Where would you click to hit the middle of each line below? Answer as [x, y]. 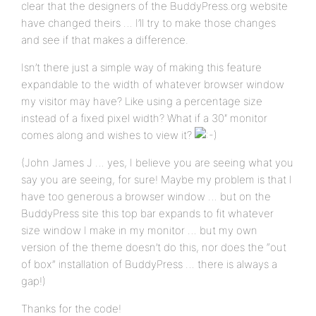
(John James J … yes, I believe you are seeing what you [157, 163]
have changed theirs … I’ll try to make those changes [148, 23]
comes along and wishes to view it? [108, 135]
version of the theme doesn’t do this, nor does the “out [154, 247]
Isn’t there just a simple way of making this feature [141, 67]
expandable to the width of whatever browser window [153, 84]
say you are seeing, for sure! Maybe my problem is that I [157, 180]
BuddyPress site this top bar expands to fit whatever [147, 213]
